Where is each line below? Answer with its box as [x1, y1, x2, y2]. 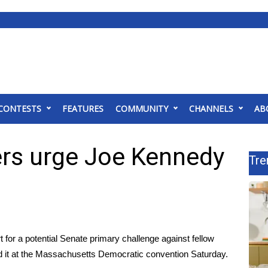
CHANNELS [189, 103, 233, 114]
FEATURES [62, 103, 103, 114]
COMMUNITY [115, 103, 168, 114]
